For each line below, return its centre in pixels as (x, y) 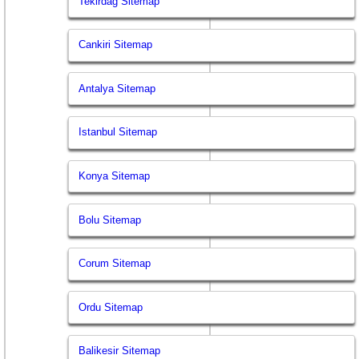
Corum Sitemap (115, 264)
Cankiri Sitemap (116, 45)
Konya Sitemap (115, 176)
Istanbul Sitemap (118, 132)
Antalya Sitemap (117, 88)
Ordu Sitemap (111, 307)
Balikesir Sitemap (120, 351)
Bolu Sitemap (110, 220)
